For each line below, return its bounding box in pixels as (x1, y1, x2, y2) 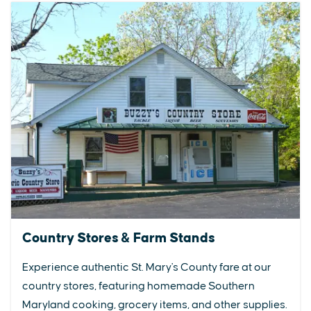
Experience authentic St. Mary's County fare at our (22, 262, 271, 274)
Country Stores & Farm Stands (22, 231, 215, 246)
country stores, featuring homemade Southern (22, 280, 255, 292)
